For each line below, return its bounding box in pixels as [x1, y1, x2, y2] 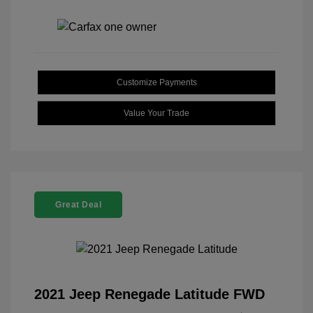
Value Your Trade [124, 108, 189, 118]
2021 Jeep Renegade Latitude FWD [34, 286, 265, 302]
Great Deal [55, 199, 101, 210]
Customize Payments [116, 77, 197, 87]
